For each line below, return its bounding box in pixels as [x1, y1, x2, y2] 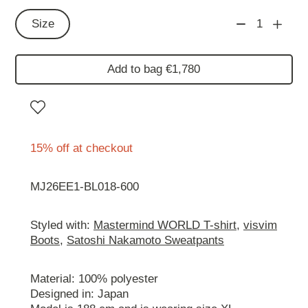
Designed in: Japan [30, 287, 129, 301]
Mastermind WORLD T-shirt [93, 219, 236, 232]
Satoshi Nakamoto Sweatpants [67, 234, 224, 247]
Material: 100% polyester [30, 272, 158, 286]
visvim [243, 219, 277, 232]
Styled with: [30, 219, 93, 232]
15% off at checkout [30, 142, 133, 155]
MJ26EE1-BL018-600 [30, 180, 139, 194]
